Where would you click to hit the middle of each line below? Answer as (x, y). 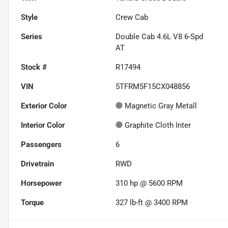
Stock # (34, 67)
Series (32, 37)
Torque (32, 203)
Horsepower (41, 183)
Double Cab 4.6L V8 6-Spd (160, 37)
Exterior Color (44, 106)
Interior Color (43, 125)
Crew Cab (132, 18)
